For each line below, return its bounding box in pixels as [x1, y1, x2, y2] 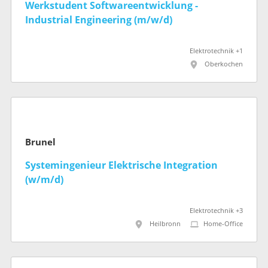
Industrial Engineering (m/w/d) [25, 14, 172, 26]
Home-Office [203, 220, 243, 228]
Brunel [25, 136, 56, 148]
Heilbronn [150, 220, 181, 228]
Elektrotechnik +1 [190, 47, 243, 56]
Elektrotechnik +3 [190, 206, 243, 215]
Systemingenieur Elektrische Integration [25, 159, 218, 171]
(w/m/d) [25, 173, 63, 185]
